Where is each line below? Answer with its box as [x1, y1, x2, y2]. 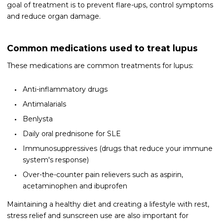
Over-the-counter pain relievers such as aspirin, [22, 170, 183, 179]
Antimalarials [22, 99, 66, 109]
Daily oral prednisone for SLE [22, 129, 121, 138]
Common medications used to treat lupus [7, 43, 198, 53]
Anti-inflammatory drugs [22, 84, 108, 94]
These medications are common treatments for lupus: [7, 61, 193, 70]
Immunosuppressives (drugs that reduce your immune [22, 144, 213, 153]
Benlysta [22, 114, 53, 123]
